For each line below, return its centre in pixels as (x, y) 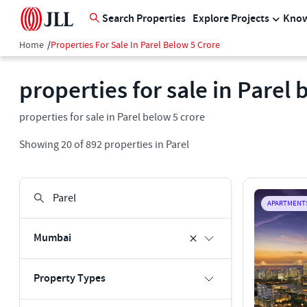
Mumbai (52, 238)
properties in (133, 145)
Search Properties (144, 19)
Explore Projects (231, 19)
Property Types (70, 279)
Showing (40, 145)
